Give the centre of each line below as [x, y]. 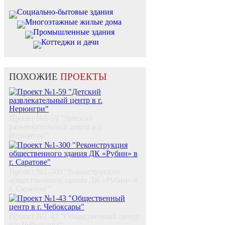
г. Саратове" [30, 189]
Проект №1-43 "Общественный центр [74, 216]
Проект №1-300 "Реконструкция [64, 172]
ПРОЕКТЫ [84, 77]
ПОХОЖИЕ [35, 77]
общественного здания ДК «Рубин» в [73, 180]
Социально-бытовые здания [65, 12]
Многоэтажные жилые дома [73, 22]
